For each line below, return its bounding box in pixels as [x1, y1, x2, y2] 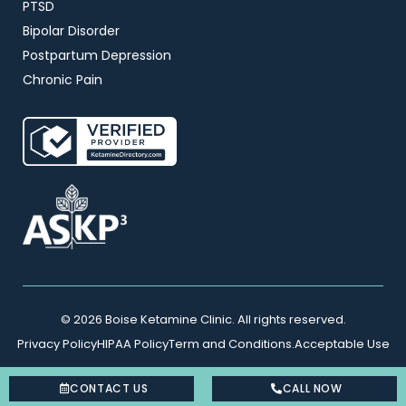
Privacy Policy [16, 335, 97, 353]
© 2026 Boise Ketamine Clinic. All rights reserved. [60, 311, 346, 329]
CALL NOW [282, 381, 343, 396]
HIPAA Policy [96, 335, 169, 353]
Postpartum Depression [23, 46, 171, 64]
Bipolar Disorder [23, 22, 120, 40]
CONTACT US [70, 381, 149, 396]
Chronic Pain [23, 71, 102, 89]
